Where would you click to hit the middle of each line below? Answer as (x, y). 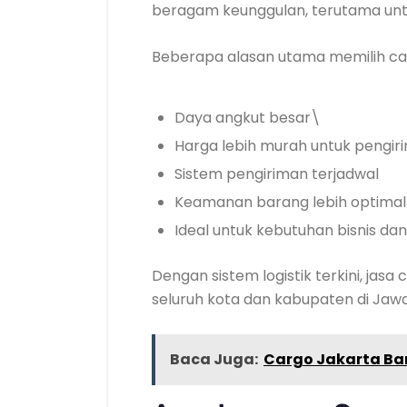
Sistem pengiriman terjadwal (277, 174)
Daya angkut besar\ (248, 118)
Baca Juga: (214, 359)
